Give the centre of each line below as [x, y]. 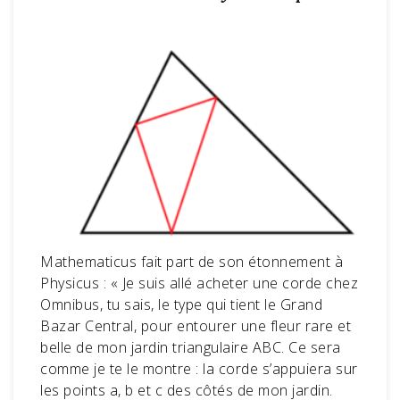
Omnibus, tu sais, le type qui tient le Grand [181, 304]
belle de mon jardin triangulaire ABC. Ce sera [191, 347]
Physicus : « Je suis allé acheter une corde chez [199, 283]
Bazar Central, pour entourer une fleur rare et [196, 325]
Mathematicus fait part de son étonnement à [192, 261]
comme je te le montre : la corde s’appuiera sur [199, 368]
